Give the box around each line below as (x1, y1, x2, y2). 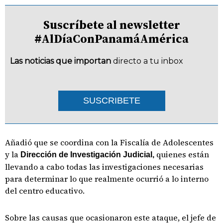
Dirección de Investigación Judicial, (20, 150, 154, 159)
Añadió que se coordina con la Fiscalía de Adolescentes (5, 137, 214, 148)
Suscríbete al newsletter (43, 16, 180, 33)
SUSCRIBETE (83, 96, 140, 106)
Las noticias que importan (10, 56, 111, 66)
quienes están (154, 149, 209, 160)
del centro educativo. (5, 185, 87, 196)
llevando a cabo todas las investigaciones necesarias (5, 161, 204, 172)
